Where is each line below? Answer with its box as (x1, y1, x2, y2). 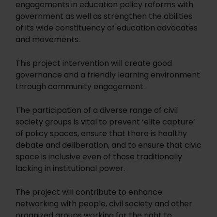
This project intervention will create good (15, 58, 172, 69)
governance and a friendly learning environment (15, 69, 200, 81)
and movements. (15, 34, 80, 46)
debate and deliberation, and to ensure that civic (15, 139, 201, 151)
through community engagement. (15, 81, 145, 93)
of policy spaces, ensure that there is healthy (15, 128, 187, 139)
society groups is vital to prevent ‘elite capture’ (15, 116, 195, 128)
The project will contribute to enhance (15, 186, 162, 198)
